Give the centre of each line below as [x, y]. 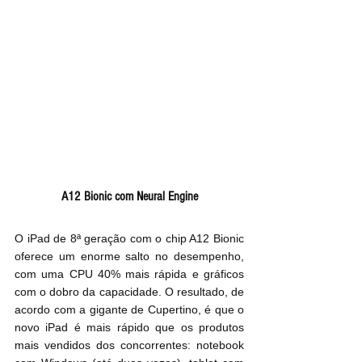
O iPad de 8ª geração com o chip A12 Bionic [129, 239]
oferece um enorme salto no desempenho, [129, 257]
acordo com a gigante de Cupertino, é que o [129, 310]
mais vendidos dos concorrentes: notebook [129, 345]
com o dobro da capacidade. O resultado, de [129, 292]
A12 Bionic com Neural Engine [129, 197]
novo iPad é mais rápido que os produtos [129, 328]
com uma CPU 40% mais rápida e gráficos [129, 274]
